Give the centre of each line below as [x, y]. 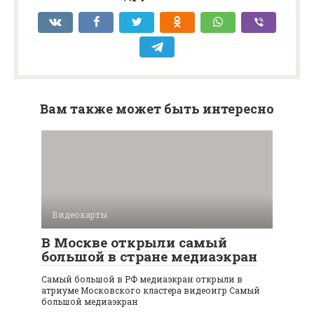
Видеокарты [80, 214]
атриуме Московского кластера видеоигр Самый [151, 290]
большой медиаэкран [90, 301]
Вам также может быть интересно [157, 108]
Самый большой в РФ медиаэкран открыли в [142, 279]
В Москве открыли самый [134, 242]
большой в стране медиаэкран [149, 256]
